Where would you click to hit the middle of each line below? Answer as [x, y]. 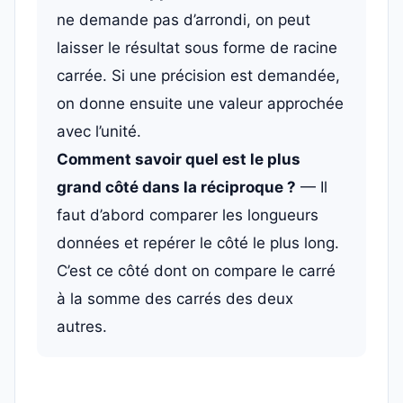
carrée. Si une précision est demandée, [198, 76]
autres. [82, 327]
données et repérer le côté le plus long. [198, 243]
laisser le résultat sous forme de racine [197, 48]
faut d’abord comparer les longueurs [188, 215]
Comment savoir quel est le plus [179, 159]
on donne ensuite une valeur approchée [200, 103]
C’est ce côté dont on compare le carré [196, 271]
